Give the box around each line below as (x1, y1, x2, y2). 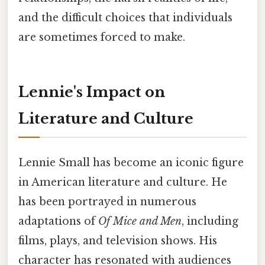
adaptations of (18, 214, 98, 228)
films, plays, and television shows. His (18, 234, 217, 247)
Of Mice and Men (98, 214, 182, 228)
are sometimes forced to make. (18, 30, 185, 44)
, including (182, 214, 238, 228)
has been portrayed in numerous (18, 195, 196, 208)
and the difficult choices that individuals (18, 11, 232, 24)
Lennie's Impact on (18, 83, 165, 101)
